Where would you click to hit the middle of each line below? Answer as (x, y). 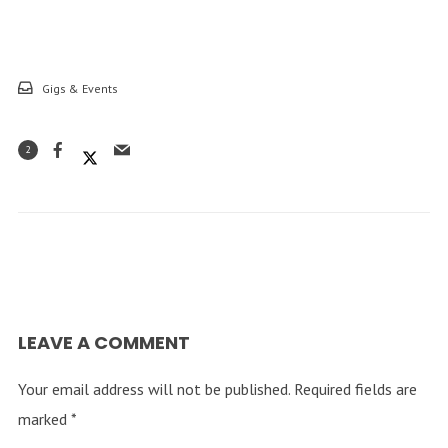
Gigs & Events (79, 88)
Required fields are (355, 389)
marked (44, 419)
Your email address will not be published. (153, 389)
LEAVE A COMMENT (103, 342)
